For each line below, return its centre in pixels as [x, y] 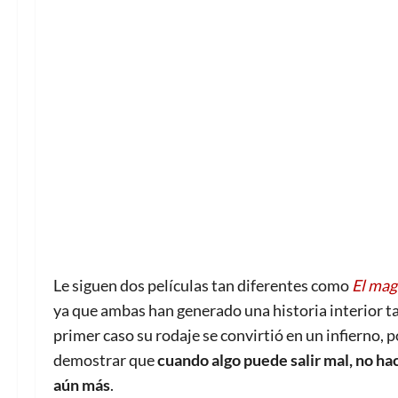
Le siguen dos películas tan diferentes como [203, 286]
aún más [82, 385]
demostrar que [105, 360]
